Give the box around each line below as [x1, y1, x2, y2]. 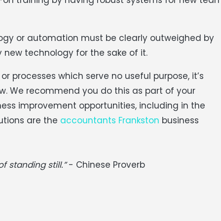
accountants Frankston [60, 114, 159, 126]
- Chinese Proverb [66, 158, 145, 171]
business [159, 114, 199, 126]
